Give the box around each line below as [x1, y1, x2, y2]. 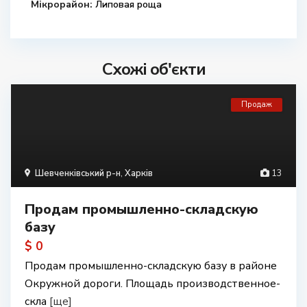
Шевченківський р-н [35, 167, 121, 180]
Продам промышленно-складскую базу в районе [25, 258, 277, 273]
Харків [125, 167, 153, 180]
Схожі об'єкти [101, 58, 206, 80]
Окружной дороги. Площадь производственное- [25, 276, 280, 291]
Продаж [241, 99, 272, 110]
